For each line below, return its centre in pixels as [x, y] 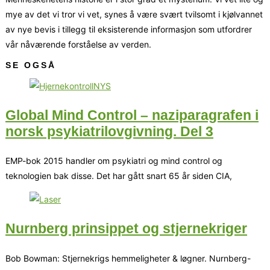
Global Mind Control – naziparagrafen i [132, 115]
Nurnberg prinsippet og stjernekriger [126, 228]
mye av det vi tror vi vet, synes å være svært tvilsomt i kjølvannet [134, 14]
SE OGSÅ [31, 65]
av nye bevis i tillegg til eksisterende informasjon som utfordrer [129, 29]
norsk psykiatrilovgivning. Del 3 [109, 131]
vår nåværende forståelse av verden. [78, 44]
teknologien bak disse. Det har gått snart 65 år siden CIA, [119, 176]
